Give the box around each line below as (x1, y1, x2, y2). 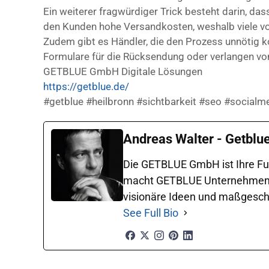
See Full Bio (123, 206, 178, 219)
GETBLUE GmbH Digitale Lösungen (43, 65, 202, 77)
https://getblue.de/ (43, 80, 129, 92)
